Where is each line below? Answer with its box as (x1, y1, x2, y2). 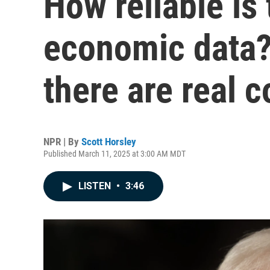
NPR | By (43, 136, 81, 148)
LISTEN (78, 180, 113, 192)
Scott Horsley (81, 136, 136, 148)
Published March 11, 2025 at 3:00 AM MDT (43, 149, 186, 159)
